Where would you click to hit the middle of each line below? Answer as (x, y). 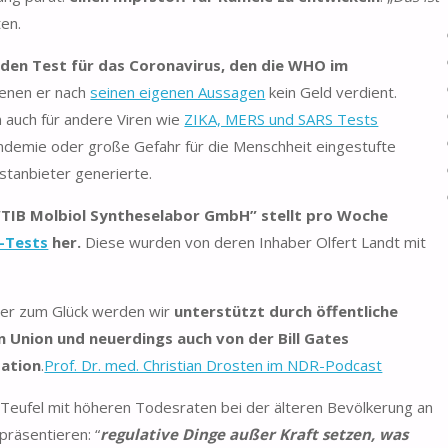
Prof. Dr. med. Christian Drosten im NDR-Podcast (213, 364)
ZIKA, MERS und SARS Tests (281, 118)
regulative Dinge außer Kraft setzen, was (254, 433)
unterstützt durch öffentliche (286, 310)
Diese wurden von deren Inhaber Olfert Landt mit (254, 241)
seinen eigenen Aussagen (178, 91)
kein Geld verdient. (331, 91)
